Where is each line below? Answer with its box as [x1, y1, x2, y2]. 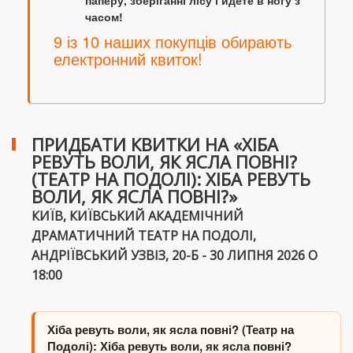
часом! [85, 9, 123, 25]
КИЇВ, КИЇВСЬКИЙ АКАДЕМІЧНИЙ [32, 207, 243, 225]
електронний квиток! [54, 47, 203, 71]
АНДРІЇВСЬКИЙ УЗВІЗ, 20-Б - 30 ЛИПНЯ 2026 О [32, 247, 318, 265]
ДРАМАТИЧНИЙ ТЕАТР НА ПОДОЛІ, [32, 227, 256, 245]
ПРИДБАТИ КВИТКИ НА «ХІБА [32, 132, 278, 157]
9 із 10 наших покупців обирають [54, 30, 292, 54]
